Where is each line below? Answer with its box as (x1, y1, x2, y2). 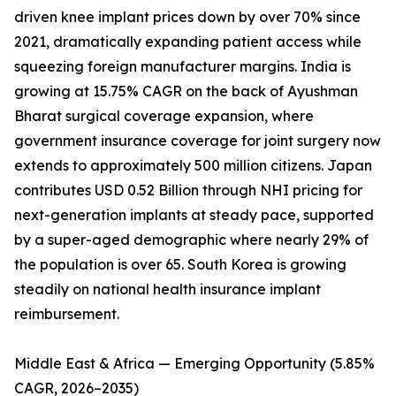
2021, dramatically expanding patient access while (14, 33, 362, 51)
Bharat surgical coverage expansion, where (14, 107, 314, 126)
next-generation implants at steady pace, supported (14, 206, 374, 225)
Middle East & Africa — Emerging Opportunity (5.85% (14, 354, 375, 373)
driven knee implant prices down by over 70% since (14, 8, 361, 27)
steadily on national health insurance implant (14, 280, 321, 299)
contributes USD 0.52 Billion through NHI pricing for (14, 181, 362, 200)
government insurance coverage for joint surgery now (14, 132, 381, 150)
